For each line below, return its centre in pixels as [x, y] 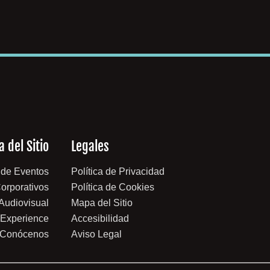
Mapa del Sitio [102, 203]
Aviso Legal [96, 234]
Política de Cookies [112, 187]
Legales [90, 146]
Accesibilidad [100, 219]
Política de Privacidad [118, 172]
